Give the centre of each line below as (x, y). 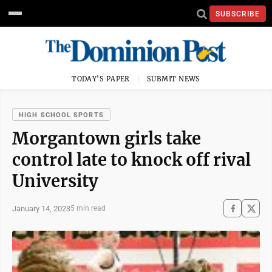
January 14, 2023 (41, 208)
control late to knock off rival (131, 160)
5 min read (88, 208)
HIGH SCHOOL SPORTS (61, 115)
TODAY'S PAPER (101, 79)
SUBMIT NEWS (174, 79)
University (55, 181)
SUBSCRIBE (238, 14)
